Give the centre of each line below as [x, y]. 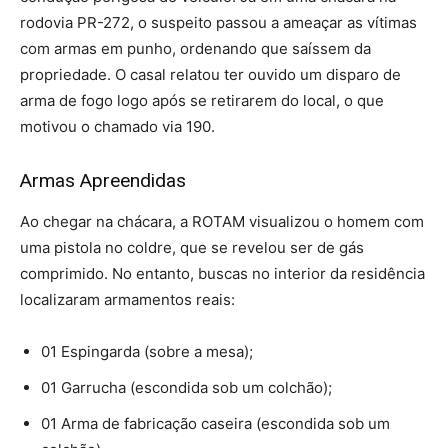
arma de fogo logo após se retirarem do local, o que [202, 101]
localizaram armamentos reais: [127, 300]
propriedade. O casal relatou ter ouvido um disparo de [210, 75]
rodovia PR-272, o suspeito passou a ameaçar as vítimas [218, 23]
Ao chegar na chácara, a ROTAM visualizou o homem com [222, 222]
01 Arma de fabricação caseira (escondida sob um [215, 424]
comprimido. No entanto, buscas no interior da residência [222, 274]
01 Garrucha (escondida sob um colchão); [186, 388]
